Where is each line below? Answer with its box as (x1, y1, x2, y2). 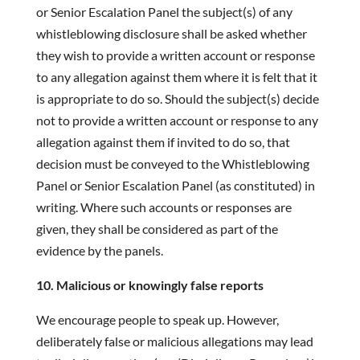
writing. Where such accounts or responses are (35, 199, 292, 215)
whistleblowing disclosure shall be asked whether (35, 26, 307, 41)
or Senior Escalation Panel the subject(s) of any (35, 4, 292, 19)
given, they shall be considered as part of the (35, 221, 278, 236)
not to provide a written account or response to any (35, 112, 318, 128)
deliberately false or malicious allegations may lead (35, 333, 313, 349)
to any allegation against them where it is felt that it (35, 69, 317, 84)
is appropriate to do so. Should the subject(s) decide (35, 91, 319, 106)
